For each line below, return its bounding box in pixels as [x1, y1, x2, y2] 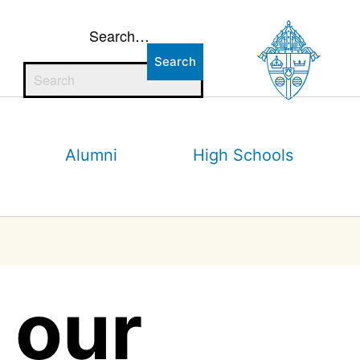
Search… [88, 25, 149, 47]
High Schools [193, 145, 294, 165]
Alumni [65, 145, 118, 165]
